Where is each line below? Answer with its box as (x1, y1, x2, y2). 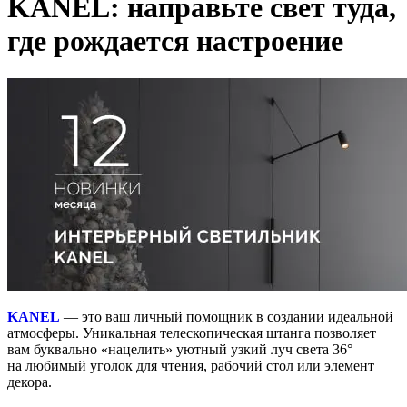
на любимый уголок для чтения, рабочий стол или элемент (7, 357, 374, 373)
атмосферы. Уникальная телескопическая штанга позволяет (7, 324, 376, 341)
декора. (7, 373, 52, 390)
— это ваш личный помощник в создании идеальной (60, 308, 393, 324)
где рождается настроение (7, 25, 343, 58)
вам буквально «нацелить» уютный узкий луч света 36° (7, 341, 352, 357)
